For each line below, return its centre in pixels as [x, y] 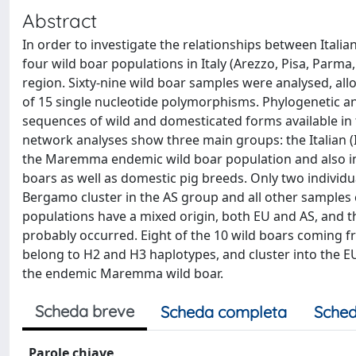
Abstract [60, 21]
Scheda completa [224, 312]
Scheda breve [85, 311]
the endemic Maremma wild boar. [123, 273]
